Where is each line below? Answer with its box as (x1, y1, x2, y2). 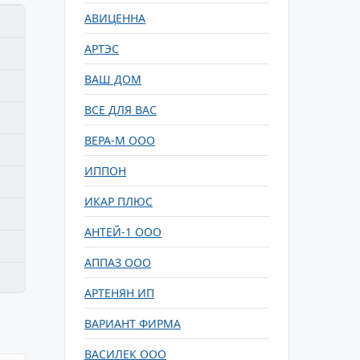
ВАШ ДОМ (84, 72, 141, 87)
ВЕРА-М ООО (84, 133, 155, 148)
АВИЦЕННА (84, 10, 145, 26)
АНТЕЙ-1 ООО (84, 224, 162, 239)
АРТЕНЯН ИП (84, 285, 154, 301)
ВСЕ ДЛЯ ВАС (84, 102, 157, 117)
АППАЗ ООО (84, 255, 151, 270)
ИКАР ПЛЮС (84, 194, 153, 209)
